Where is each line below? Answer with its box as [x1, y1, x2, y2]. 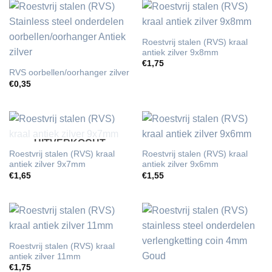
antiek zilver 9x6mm [141, 160, 219, 169]
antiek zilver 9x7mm [8, 160, 86, 169]
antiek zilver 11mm [8, 251, 81, 261]
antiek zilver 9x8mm [141, 47, 219, 57]
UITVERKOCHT [33, 138, 106, 149]
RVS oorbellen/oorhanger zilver [8, 68, 129, 78]
